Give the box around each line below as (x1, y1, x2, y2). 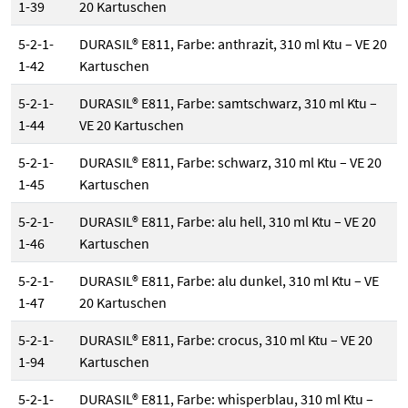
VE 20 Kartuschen (79, 116, 184, 135)
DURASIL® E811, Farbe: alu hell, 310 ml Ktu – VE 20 (79, 212, 376, 231)
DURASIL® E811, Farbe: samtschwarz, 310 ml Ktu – (79, 94, 377, 113)
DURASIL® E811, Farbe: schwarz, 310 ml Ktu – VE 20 (79, 153, 382, 172)
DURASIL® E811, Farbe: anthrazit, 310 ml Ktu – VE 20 (79, 35, 387, 54)
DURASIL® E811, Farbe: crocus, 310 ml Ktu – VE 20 (79, 331, 372, 350)
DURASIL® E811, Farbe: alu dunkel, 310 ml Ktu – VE (79, 271, 379, 291)
